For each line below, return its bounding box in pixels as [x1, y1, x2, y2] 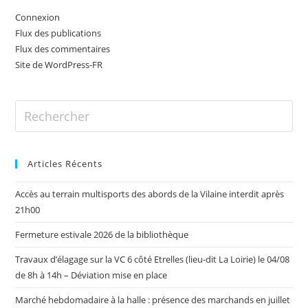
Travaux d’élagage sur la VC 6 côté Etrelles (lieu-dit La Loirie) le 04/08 [15, 252, 290, 265]
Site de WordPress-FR [15, 58, 103, 71]
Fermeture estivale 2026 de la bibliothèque [15, 228, 189, 241]
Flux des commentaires [15, 42, 111, 55]
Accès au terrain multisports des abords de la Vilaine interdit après [15, 187, 285, 200]
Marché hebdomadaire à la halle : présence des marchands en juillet [15, 293, 291, 306]
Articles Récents [27, 157, 103, 170]
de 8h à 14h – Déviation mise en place [15, 268, 168, 281]
